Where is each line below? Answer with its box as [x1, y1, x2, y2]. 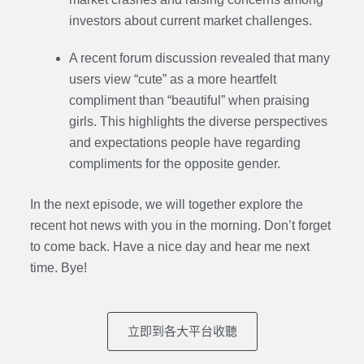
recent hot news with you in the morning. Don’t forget [29, 219, 331, 233]
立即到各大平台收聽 [127, 324, 237, 339]
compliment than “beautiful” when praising [68, 93, 310, 108]
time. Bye [29, 261, 84, 275]
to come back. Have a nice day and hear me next [29, 240, 310, 254]
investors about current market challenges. [68, 13, 312, 28]
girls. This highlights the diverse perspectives [68, 115, 327, 129]
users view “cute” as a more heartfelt [68, 72, 276, 87]
